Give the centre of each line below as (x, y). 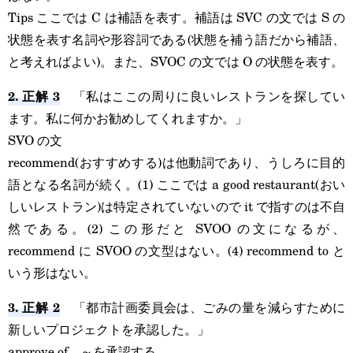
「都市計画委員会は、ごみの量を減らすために (203, 307)
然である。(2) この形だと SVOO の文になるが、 (176, 228)
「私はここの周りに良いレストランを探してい (203, 96)
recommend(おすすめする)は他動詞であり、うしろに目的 (176, 162)
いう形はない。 (52, 272)
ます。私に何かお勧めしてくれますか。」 (128, 118)
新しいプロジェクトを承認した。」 (109, 329)
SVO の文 (35, 140)
